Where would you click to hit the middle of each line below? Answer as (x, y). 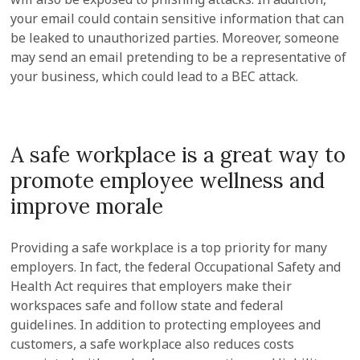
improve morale (87, 206)
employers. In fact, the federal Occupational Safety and (176, 267)
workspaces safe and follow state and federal (147, 305)
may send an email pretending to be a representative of (179, 57)
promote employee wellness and (168, 180)
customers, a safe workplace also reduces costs (153, 344)
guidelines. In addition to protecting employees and (166, 325)
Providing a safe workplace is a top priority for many (169, 247)
